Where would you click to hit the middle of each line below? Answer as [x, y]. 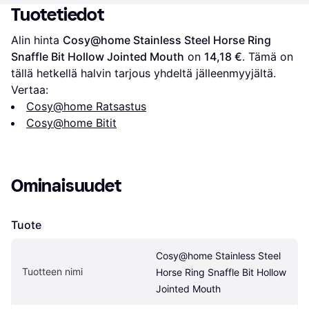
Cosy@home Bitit [71, 123]
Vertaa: [30, 90]
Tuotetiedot [58, 15]
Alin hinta [37, 40]
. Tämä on [268, 57]
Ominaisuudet [66, 186]
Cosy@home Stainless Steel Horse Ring [167, 40]
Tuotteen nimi [52, 271]
